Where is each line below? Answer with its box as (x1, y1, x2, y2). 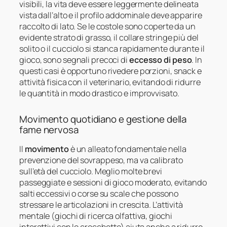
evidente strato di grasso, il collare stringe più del (19, 32, 199, 44)
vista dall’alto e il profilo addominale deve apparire (19, 10, 202, 21)
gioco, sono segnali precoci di (19, 54, 129, 66)
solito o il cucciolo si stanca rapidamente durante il (19, 43, 205, 55)
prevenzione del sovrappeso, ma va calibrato (19, 155, 183, 166)
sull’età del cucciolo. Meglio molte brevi (19, 166, 162, 177)
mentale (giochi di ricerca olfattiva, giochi (19, 210, 172, 222)
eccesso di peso (129, 54, 192, 66)
